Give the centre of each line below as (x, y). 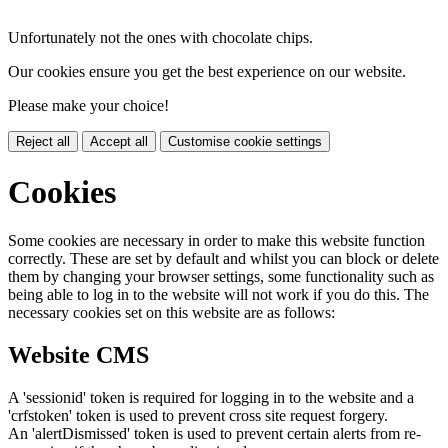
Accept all (119, 142)
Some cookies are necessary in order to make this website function (216, 241)
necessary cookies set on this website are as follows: (171, 313)
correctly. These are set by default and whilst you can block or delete (223, 259)
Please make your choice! (88, 106)
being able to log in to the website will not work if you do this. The (218, 295)
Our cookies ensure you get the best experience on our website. (207, 72)
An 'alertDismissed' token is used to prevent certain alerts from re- (214, 434)
